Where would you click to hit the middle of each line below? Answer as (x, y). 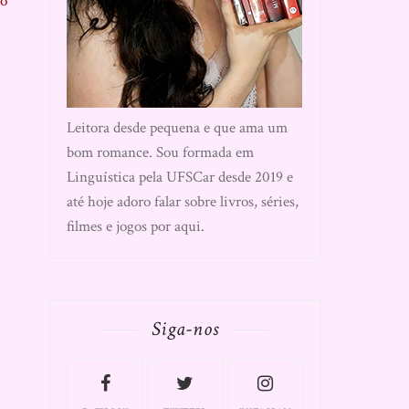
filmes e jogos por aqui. (136, 226)
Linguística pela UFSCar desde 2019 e (180, 177)
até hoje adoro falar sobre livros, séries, (183, 202)
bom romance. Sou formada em (161, 152)
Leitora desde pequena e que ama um (178, 128)
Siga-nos (186, 329)
